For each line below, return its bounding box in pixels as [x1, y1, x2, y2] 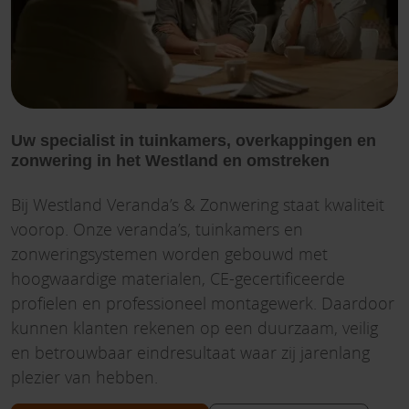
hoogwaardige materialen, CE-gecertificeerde [11, 267, 345, 289]
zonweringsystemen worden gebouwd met [11, 242, 328, 265]
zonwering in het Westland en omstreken [11, 151, 330, 170]
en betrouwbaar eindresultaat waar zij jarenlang [11, 341, 370, 363]
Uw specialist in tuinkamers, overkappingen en [11, 131, 376, 150]
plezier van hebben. [11, 365, 158, 388]
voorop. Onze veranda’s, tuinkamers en [11, 217, 303, 240]
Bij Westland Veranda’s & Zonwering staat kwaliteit [11, 193, 384, 215]
